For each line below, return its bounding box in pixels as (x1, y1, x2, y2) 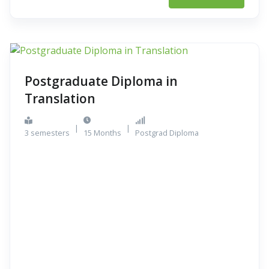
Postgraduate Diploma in (25, 73, 178, 89)
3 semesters (25, 127, 70, 138)
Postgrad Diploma (135, 127, 199, 138)
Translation (25, 90, 95, 107)
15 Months (83, 127, 121, 138)
